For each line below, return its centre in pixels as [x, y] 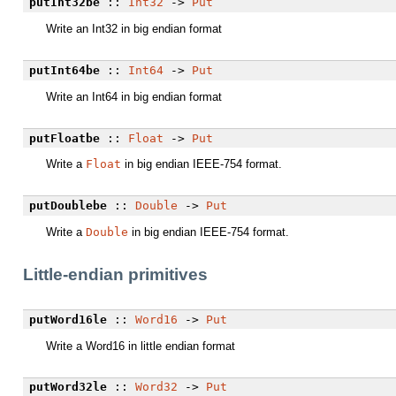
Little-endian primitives [115, 275]
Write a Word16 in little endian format [141, 346]
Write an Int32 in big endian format [134, 29]
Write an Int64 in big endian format [134, 96]
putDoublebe [68, 206]
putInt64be [64, 70]
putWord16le [68, 319]
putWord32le [68, 387]
